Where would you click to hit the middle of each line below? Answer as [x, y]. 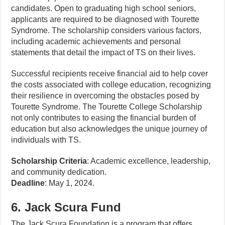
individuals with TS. [46, 140]
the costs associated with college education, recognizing [111, 85]
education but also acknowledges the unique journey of [109, 129]
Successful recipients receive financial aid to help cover [110, 74]
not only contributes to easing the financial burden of [104, 118]
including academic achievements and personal [96, 41]
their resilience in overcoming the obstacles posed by [105, 96]
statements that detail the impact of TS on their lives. [103, 52]
